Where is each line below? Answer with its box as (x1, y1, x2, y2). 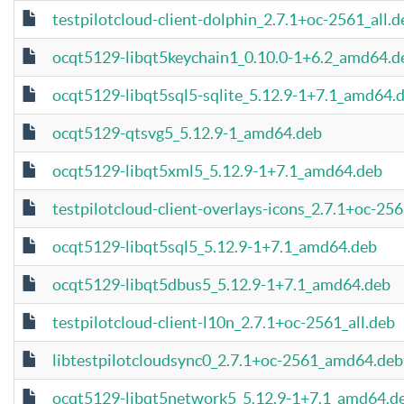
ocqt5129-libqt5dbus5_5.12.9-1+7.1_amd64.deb (52, 275, 390, 294)
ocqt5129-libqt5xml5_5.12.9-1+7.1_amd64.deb (52, 161, 382, 180)
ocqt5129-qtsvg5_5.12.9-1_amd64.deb (52, 124, 322, 142)
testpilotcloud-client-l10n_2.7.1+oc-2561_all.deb (52, 313, 395, 332)
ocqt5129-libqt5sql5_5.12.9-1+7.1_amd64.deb (52, 237, 377, 256)
